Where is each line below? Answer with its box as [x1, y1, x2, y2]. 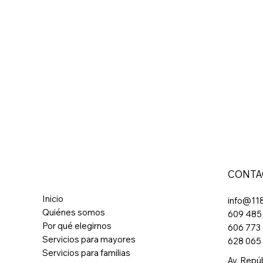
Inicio [42, 193, 64, 205]
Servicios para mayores [42, 234, 136, 245]
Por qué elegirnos [42, 220, 112, 232]
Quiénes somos [42, 207, 106, 218]
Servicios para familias [42, 247, 131, 259]
